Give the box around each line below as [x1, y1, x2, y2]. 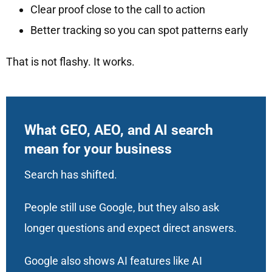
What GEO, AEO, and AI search [24, 122, 213, 139]
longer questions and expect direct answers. [24, 222, 237, 235]
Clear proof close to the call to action [30, 3, 205, 16]
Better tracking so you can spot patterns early [30, 24, 248, 37]
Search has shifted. [24, 168, 117, 182]
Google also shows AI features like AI [24, 254, 202, 268]
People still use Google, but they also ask [24, 201, 219, 214]
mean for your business [24, 141, 172, 158]
